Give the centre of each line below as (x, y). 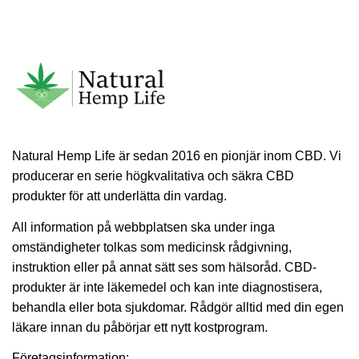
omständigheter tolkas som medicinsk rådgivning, (152, 247)
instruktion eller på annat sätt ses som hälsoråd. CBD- (164, 267)
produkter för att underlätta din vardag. (119, 196)
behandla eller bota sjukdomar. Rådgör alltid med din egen (178, 307)
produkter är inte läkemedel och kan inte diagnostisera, (167, 287)
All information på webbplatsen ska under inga (143, 227)
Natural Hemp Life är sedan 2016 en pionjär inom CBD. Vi (177, 155)
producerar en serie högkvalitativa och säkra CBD (153, 175)
